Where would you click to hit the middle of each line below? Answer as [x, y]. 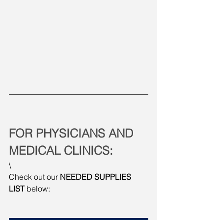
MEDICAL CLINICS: [61, 150]
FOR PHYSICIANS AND [73, 133]
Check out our [34, 177]
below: [38, 188]
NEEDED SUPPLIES [96, 177]
